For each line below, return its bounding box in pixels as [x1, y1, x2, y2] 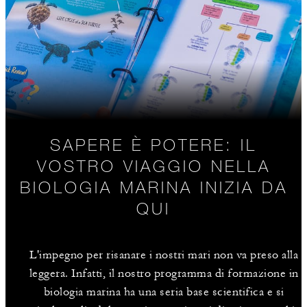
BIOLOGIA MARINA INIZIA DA [19, 176, 288, 197]
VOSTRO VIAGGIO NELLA [36, 155, 271, 175]
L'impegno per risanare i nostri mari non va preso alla [29, 247, 298, 262]
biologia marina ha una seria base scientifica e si [43, 284, 284, 299]
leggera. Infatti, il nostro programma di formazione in [29, 266, 299, 280]
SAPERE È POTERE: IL [50, 134, 257, 154]
